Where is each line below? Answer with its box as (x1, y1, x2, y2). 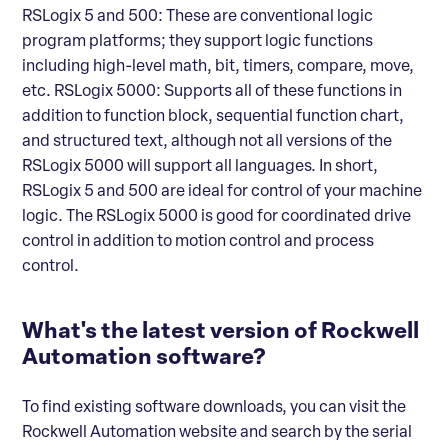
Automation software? (22, 347, 266, 369)
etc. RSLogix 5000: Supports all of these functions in (22, 83, 402, 100)
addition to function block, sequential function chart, (22, 108, 404, 125)
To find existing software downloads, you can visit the (22, 399, 406, 416)
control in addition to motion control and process (22, 233, 374, 250)
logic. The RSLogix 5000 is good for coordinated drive (22, 208, 411, 225)
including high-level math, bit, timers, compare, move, (22, 58, 414, 75)
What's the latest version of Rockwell (22, 321, 419, 343)
